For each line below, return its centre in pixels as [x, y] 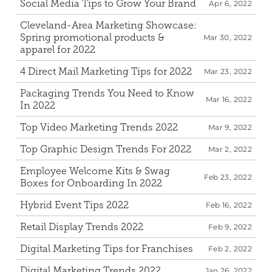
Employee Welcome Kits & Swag [95, 171]
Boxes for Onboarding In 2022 [91, 183]
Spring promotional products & [92, 37]
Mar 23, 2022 [228, 71]
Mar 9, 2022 [230, 127]
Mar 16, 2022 [229, 99]
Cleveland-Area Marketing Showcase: [108, 25]
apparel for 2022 [58, 49]
